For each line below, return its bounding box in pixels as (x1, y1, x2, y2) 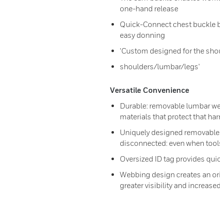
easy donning (120, 30, 165, 39)
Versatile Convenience (110, 85, 189, 94)
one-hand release (120, 3, 178, 13)
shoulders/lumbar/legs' (120, 61, 200, 71)
